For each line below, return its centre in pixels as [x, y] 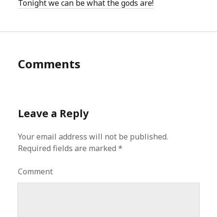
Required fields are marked [68, 148]
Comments [49, 64]
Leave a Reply [54, 113]
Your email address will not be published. [93, 137]
